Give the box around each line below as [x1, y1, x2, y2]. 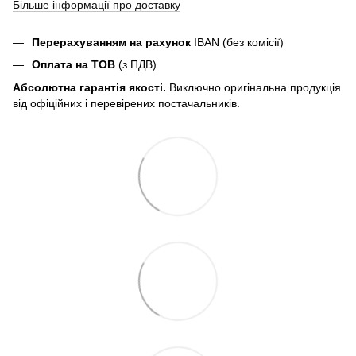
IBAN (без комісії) [191, 35, 284, 48]
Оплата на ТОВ [32, 58, 115, 72]
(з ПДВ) [115, 58, 157, 72]
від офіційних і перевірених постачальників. [13, 96, 240, 110]
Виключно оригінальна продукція [166, 80, 341, 94]
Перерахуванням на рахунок [32, 35, 191, 48]
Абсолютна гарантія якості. [13, 80, 166, 94]
